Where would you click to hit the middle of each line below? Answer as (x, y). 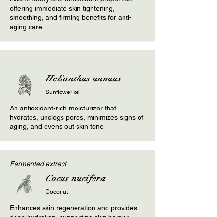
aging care (26, 27)
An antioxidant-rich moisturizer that (63, 108)
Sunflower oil (63, 92)
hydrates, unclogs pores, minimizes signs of (77, 117)
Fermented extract (38, 164)
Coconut (57, 192)
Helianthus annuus (84, 79)
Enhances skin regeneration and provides (73, 208)
